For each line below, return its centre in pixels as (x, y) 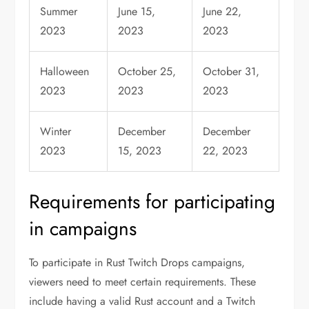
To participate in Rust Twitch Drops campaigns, (137, 263)
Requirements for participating (152, 202)
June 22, (222, 12)
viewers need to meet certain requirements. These (143, 282)
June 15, (137, 12)
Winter (56, 132)
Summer (59, 12)
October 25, (147, 72)
